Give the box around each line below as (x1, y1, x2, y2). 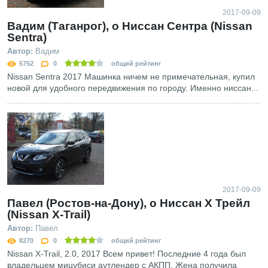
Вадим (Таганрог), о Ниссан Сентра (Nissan (7, 19, 252, 32)
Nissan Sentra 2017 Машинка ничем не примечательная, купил (7, 71, 255, 81)
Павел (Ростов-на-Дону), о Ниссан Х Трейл (7, 197, 250, 210)
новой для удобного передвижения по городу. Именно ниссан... (7, 83, 258, 93)
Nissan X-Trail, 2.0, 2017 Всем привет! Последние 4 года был (7, 249, 246, 259)
